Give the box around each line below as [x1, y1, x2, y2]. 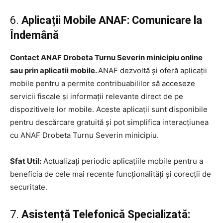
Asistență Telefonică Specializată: [21, 208, 190, 221]
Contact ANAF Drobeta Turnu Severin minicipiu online [10, 52, 203, 62]
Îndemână [10, 28, 59, 41]
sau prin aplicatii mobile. [10, 65, 98, 75]
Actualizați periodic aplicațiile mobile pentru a [41, 156, 203, 166]
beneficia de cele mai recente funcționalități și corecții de [10, 169, 211, 179]
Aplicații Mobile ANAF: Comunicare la [21, 13, 202, 26]
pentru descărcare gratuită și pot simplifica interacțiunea [10, 117, 209, 127]
